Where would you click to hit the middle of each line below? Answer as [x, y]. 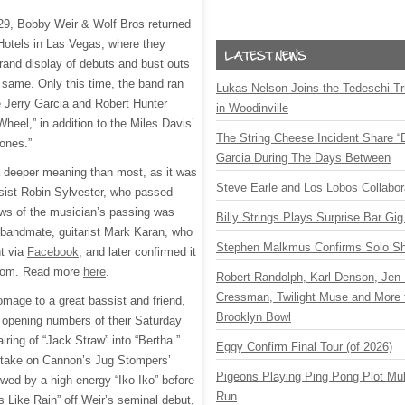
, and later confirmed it [137, 252]
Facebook [53, 252]
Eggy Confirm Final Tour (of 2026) [304, 347]
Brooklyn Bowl [254, 317]
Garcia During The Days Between [303, 158]
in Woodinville [252, 108]
